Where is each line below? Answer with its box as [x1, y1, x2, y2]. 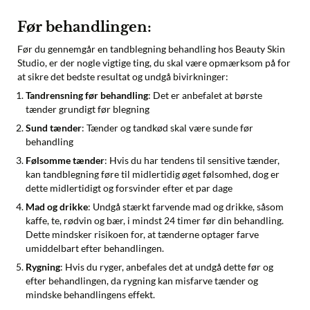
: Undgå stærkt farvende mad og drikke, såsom [88, 200, 284, 212]
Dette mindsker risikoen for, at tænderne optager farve [26, 228, 259, 240]
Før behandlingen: [17, 18, 152, 35]
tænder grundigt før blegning [26, 102, 149, 115]
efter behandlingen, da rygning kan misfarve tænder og [26, 274, 258, 286]
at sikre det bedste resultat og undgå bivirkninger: [17, 70, 228, 82]
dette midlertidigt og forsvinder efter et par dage [26, 181, 232, 194]
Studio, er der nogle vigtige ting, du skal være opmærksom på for [17, 56, 291, 69]
